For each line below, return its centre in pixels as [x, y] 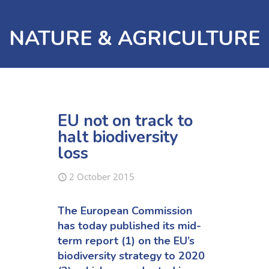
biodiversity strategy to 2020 [131, 256]
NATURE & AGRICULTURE [134, 38]
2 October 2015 [102, 177]
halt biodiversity [118, 137]
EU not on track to [125, 121]
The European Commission [125, 211]
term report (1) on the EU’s [126, 241]
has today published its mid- [130, 226]
